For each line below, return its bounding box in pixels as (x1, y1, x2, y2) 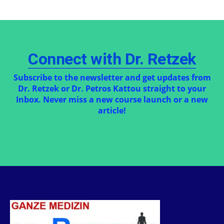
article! (98, 104, 126, 116)
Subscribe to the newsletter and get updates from (13, 71, 211, 83)
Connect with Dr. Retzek (28, 49, 196, 68)
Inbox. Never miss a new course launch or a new (16, 93, 208, 105)
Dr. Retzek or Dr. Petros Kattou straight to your (18, 82, 206, 94)
